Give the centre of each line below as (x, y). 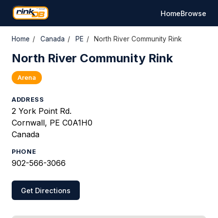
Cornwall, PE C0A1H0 (52, 123)
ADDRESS (28, 100)
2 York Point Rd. (42, 111)
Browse (193, 13)
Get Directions (46, 190)
